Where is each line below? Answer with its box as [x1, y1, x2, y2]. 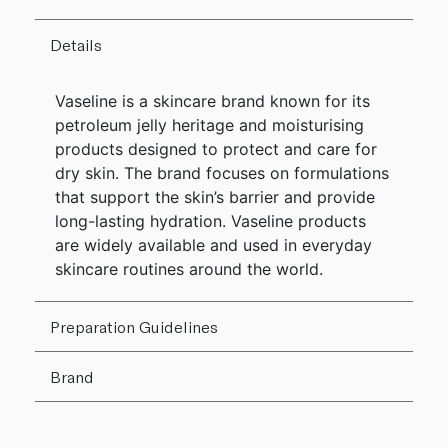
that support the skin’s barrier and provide [55, 186, 375, 207]
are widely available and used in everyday [55, 234, 372, 255]
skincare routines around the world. [55, 258, 323, 279]
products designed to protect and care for [55, 138, 377, 159]
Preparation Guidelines [50, 316, 218, 336]
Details [50, 34, 102, 54]
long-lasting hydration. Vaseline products [55, 210, 366, 231]
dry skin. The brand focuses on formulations [55, 162, 389, 183]
